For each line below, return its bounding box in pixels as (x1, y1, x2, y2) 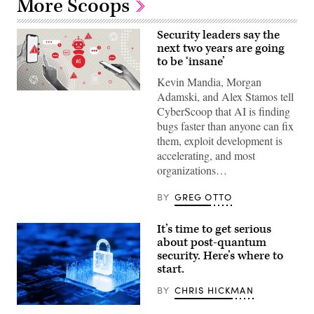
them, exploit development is (157, 132, 282, 148)
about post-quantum (157, 234, 266, 250)
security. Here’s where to (157, 247, 283, 264)
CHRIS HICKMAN (174, 283, 254, 296)
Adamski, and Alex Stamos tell (157, 88, 294, 104)
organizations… (157, 162, 227, 177)
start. (157, 261, 184, 277)
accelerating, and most (157, 147, 255, 163)
